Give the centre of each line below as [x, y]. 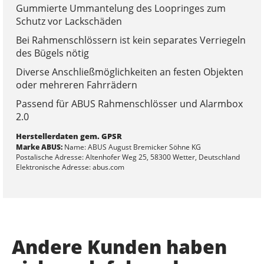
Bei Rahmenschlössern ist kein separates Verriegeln [131, 40]
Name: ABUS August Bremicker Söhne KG [131, 147]
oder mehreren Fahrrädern [76, 85]
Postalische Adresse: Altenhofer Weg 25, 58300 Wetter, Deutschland [128, 157]
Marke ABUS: [39, 147]
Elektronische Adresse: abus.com [70, 167]
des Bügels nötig [52, 53]
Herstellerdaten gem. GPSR [69, 136]
